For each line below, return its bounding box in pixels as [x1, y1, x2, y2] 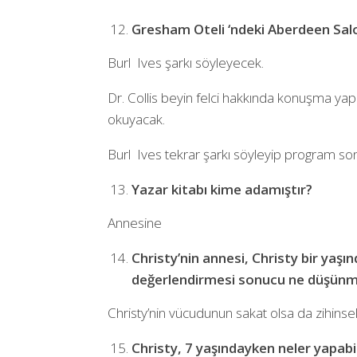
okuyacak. [107, 109, 165, 128]
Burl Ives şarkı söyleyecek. [107, 53, 264, 72]
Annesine [107, 213, 162, 232]
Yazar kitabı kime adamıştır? [131, 179, 312, 198]
